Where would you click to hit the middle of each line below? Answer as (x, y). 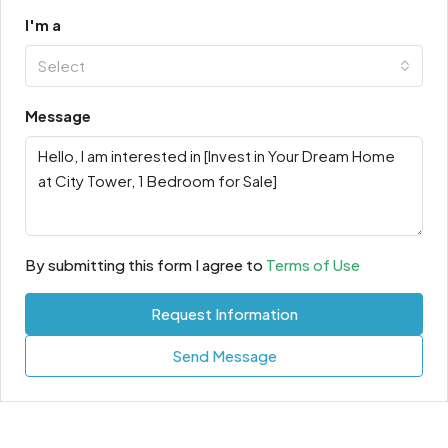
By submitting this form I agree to (145, 265)
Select (61, 66)
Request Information (224, 314)
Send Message (224, 356)
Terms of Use (313, 265)
